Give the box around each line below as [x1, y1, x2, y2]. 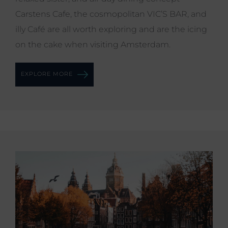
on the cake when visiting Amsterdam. [15, 40, 170, 50]
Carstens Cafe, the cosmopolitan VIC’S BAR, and [15, 9, 207, 19]
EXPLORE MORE [21, 70, 75, 78]
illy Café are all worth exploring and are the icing [15, 24, 207, 35]
